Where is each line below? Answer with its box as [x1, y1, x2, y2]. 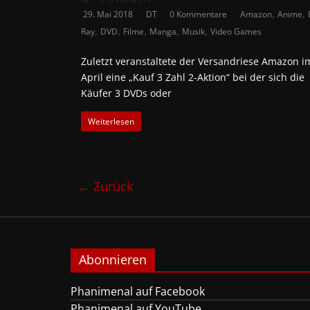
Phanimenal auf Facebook [71, 284, 205, 299]
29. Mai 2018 [83, 8, 133, 20]
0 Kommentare [170, 8, 227, 20]
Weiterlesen [88, 116, 134, 127]
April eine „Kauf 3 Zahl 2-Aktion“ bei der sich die [81, 71, 304, 84]
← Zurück [77, 178, 133, 194]
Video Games [210, 26, 262, 37]
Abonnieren [79, 251, 147, 268]
